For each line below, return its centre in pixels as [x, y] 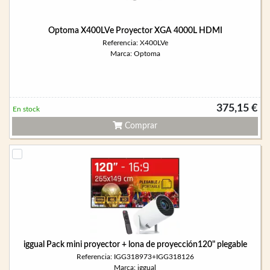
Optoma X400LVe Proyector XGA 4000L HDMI [135, 31]
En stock [26, 109]
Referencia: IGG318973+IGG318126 [135, 257]
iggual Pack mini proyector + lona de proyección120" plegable [135, 245]
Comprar [140, 126]
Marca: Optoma [135, 54]
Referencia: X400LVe [135, 43]
